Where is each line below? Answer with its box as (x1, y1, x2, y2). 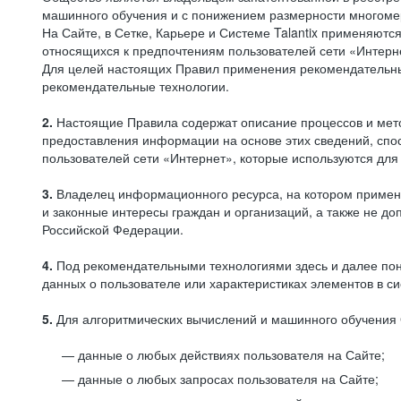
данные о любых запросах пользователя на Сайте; (78, 370, 379, 388)
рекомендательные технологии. (42, 77, 229, 95)
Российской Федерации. (42, 220, 183, 238)
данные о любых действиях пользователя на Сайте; (78, 346, 385, 363)
